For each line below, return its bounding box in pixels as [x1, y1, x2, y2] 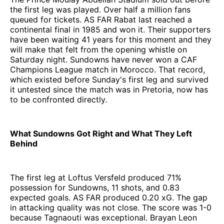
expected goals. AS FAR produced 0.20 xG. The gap [10, 192, 207, 202]
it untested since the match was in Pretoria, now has [10, 84, 208, 94]
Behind [10, 138, 37, 148]
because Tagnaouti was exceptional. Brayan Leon [10, 212, 197, 222]
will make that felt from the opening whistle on [10, 44, 187, 54]
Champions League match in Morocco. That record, [10, 64, 205, 74]
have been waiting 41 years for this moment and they [10, 34, 211, 44]
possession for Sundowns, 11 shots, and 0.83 [10, 182, 179, 192]
